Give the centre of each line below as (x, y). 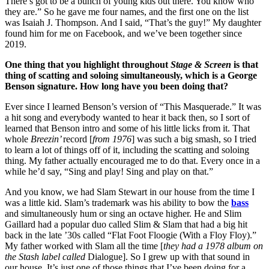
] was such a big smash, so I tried (194, 139)
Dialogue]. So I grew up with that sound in (169, 257)
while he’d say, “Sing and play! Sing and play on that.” (110, 172)
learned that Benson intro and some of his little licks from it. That (127, 128)
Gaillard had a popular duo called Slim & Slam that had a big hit (126, 225)
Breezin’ (47, 139)
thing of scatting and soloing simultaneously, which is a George (131, 76)
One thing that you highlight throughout (88, 65)
